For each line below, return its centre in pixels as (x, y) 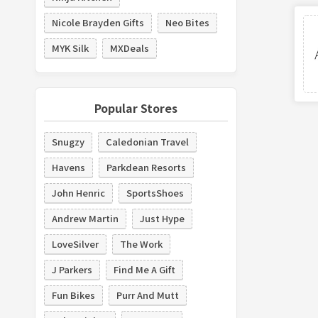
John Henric (78, 192)
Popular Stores (136, 108)
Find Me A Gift (144, 269)
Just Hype (162, 218)
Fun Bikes (73, 295)
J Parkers (72, 269)
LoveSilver (75, 243)
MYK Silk (70, 48)
